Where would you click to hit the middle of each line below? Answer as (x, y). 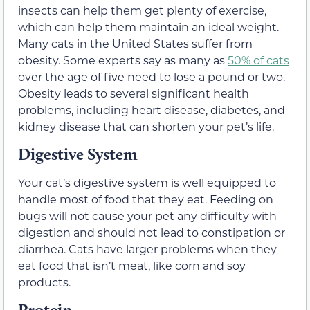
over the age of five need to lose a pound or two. (152, 76)
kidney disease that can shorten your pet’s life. (146, 126)
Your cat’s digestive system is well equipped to (147, 183)
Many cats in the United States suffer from (135, 43)
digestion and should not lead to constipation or (152, 232)
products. (44, 282)
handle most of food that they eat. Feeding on (146, 199)
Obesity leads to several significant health (134, 93)
